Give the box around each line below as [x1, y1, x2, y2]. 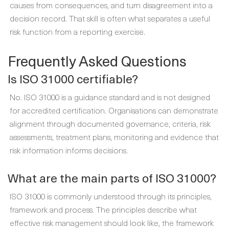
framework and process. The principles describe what [10, 203, 197, 215]
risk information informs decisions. [10, 144, 128, 156]
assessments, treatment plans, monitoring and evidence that [10, 130, 219, 143]
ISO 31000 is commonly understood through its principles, [10, 190, 212, 202]
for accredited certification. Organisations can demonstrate [10, 104, 218, 116]
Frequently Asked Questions [8, 50, 187, 72]
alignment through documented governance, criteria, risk [10, 117, 211, 129]
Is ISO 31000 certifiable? [8, 70, 138, 87]
